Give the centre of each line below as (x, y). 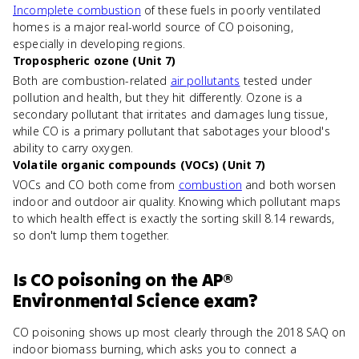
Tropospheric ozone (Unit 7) (95, 61)
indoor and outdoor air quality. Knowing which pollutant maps (177, 202)
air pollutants (205, 81)
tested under (276, 81)
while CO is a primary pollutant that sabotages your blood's (171, 131)
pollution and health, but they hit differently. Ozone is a (158, 97)
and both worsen (288, 185)
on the (171, 280)
